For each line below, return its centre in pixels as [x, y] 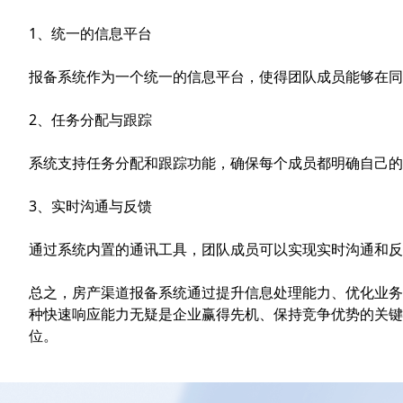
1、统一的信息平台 [90, 33]
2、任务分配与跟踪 [90, 120]
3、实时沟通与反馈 [90, 206]
